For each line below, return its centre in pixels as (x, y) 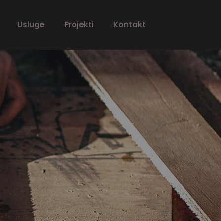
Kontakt (129, 24)
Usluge (31, 24)
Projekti (79, 24)
